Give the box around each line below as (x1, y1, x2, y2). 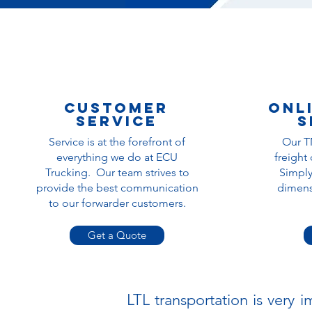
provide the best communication (36, 181, 198, 194)
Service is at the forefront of (49, 135, 185, 148)
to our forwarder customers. (48, 196, 186, 210)
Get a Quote (87, 228, 146, 242)
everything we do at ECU (56, 150, 178, 164)
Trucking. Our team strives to (45, 166, 189, 179)
